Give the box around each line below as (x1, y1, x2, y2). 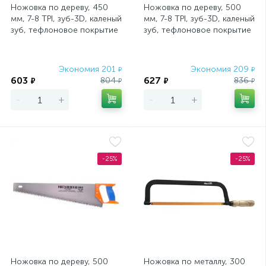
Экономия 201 (59, 64, 118, 74)
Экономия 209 (191, 64, 251, 74)
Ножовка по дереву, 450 (11, 2, 108, 12)
